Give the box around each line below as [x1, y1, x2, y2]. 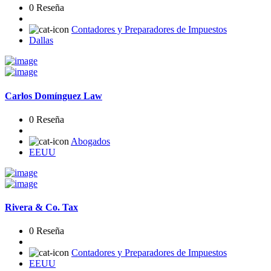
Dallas [29, 35, 53, 46]
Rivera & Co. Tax [5, 202, 78, 213]
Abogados [71, 135, 110, 146]
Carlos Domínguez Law [5, 90, 102, 101]
